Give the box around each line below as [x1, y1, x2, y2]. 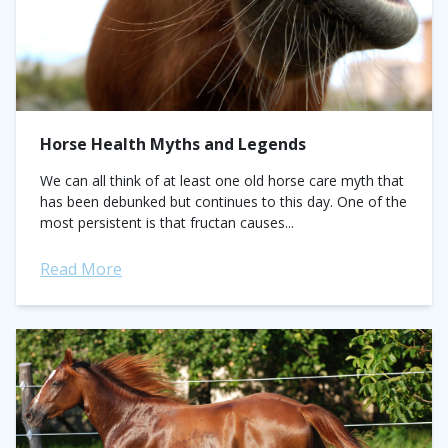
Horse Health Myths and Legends [40, 133, 306, 155]
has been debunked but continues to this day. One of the [40, 192, 407, 211]
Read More [40, 258, 122, 280]
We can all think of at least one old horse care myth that [40, 171, 404, 190]
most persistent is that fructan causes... [40, 213, 294, 232]
